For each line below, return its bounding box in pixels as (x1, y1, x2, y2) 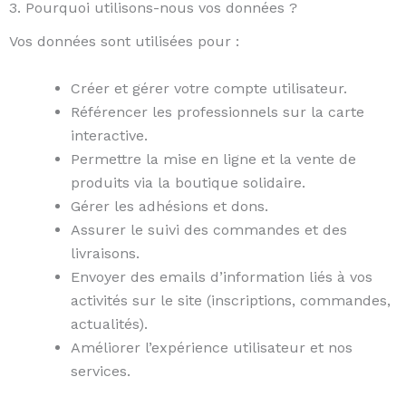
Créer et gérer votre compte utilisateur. (71, 79, 347, 97)
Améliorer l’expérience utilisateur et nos (71, 338, 353, 356)
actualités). (71, 314, 148, 333)
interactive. (71, 126, 148, 144)
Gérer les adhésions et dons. (71, 197, 268, 215)
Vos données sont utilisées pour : (9, 33, 239, 51)
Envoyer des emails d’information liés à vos (71, 267, 372, 285)
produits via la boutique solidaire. (71, 173, 305, 191)
